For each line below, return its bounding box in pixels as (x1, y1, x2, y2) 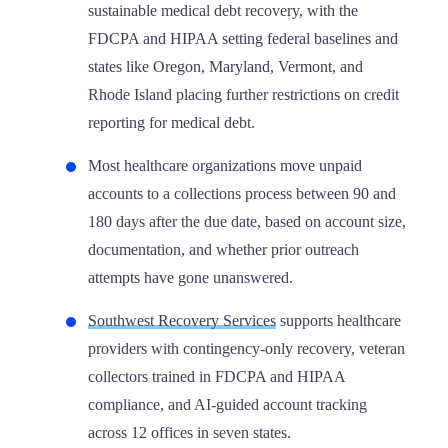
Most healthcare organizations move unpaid (88, 157, 362, 174)
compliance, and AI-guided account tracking (88, 396, 367, 413)
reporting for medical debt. (88, 114, 255, 131)
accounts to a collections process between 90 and (88, 185, 396, 202)
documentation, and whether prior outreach (88, 241, 359, 258)
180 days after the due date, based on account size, (88, 213, 406, 230)
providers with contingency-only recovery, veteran (88, 340, 405, 357)
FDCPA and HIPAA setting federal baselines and (88, 30, 398, 47)
